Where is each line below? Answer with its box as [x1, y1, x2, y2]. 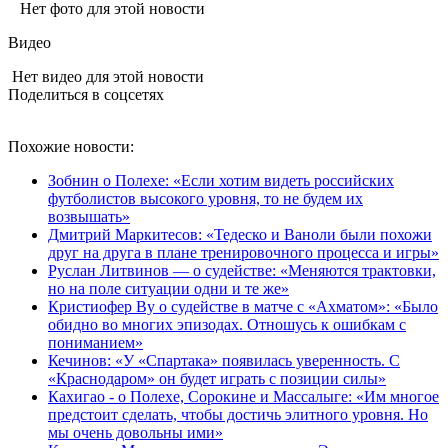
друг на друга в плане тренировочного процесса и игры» [48, 243, 439, 261]
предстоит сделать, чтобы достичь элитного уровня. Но [48, 405, 428, 423]
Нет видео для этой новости [8, 67, 204, 85]
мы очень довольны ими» [48, 423, 223, 441]
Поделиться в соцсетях [8, 85, 164, 103]
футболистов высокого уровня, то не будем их [48, 189, 363, 207]
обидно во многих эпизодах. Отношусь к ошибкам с [48, 315, 406, 333]
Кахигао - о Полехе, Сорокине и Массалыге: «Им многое [48, 387, 439, 405]
